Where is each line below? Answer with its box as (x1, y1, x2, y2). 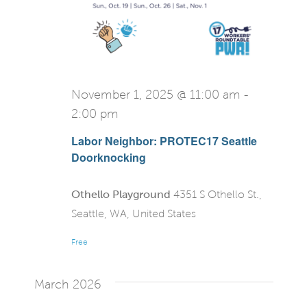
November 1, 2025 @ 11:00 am (71, 88, 241, 101)
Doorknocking (71, 149, 146, 166)
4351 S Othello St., (173, 188, 262, 201)
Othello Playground (71, 188, 173, 201)
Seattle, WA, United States (71, 208, 196, 220)
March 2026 (34, 278, 101, 292)
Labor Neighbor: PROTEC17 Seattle (71, 133, 257, 149)
